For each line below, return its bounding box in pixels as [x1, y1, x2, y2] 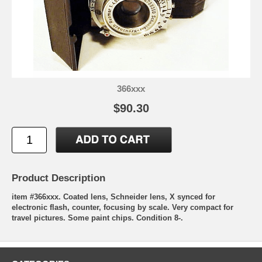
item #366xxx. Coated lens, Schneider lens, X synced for [12, 192, 215, 201]
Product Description [12, 172, 105, 184]
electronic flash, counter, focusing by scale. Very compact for [12, 202, 233, 212]
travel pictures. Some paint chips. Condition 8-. [12, 213, 183, 222]
